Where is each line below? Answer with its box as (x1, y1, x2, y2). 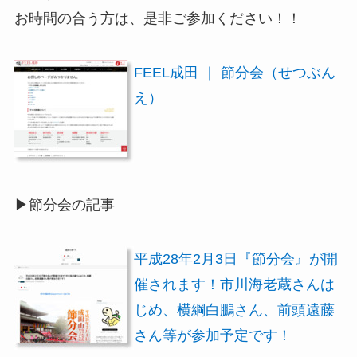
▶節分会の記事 (14, 196, 115, 213)
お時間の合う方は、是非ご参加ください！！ (14, 10, 301, 27)
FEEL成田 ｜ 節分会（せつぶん (133, 65, 335, 81)
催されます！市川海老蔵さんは (133, 276, 335, 292)
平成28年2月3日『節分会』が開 (133, 250, 338, 267)
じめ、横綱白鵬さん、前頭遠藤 (133, 301, 335, 318)
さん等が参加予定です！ (133, 327, 292, 343)
